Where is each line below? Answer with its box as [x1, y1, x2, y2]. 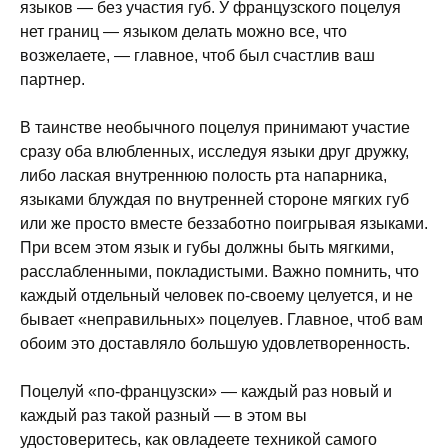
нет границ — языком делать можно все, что [20, 23, 347, 40]
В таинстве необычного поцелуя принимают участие [20, 119, 410, 136]
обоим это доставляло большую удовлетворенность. [20, 335, 410, 352]
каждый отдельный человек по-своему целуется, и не [20, 287, 413, 304]
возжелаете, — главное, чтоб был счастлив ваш [20, 47, 375, 64]
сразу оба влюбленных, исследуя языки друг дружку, [20, 143, 409, 160]
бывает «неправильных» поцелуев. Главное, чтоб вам [20, 311, 423, 328]
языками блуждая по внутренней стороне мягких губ [20, 191, 409, 208]
